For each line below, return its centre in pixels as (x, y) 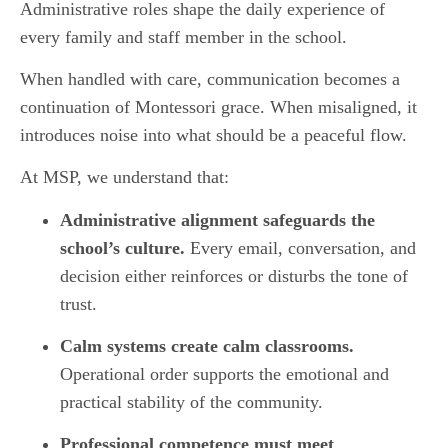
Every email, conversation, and (300, 247)
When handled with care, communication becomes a (210, 78)
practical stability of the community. (191, 402)
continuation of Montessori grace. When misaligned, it (218, 106)
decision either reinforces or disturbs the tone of (234, 275)
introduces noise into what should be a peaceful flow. (213, 134)
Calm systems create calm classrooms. (207, 346)
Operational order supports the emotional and (224, 374)
